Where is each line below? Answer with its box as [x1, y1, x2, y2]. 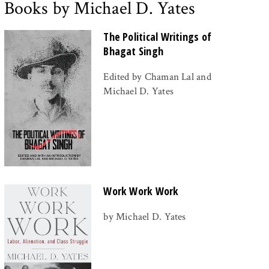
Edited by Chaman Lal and [103, 70, 211, 83]
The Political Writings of [103, 29, 212, 44]
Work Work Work [103, 183, 179, 198]
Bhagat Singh [103, 43, 164, 58]
